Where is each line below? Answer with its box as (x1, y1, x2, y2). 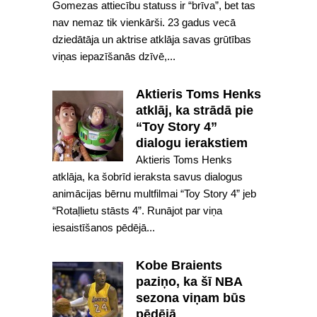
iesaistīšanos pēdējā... (52, 221, 155, 234)
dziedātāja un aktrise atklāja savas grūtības (52, 33, 251, 45)
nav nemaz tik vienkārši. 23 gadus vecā (52, 16, 236, 28)
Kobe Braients (136, 258, 222, 272)
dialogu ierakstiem (136, 136, 248, 150)
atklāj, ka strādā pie (136, 103, 253, 117)
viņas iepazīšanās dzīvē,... (52, 50, 175, 62)
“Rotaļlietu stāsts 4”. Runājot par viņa (52, 204, 222, 217)
